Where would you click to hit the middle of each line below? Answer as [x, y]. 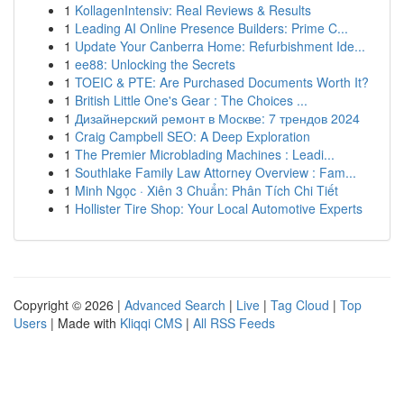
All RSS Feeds [234, 323]
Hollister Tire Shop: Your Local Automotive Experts [219, 208]
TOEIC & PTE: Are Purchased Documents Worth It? [222, 82]
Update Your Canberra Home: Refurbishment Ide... [220, 46]
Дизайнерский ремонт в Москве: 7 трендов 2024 [217, 118]
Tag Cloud [300, 305]
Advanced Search [175, 305]
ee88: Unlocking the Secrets [155, 64]
